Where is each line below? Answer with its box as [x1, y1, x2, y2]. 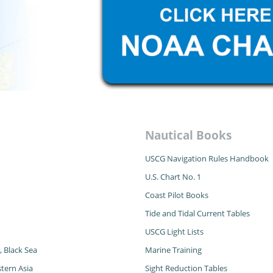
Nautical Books [144, 127, 232, 144]
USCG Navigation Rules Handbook [144, 153, 269, 165]
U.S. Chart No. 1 [144, 171, 201, 183]
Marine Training [144, 244, 202, 256]
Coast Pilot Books [144, 190, 208, 201]
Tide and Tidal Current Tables [144, 208, 250, 219]
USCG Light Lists [144, 226, 204, 238]
